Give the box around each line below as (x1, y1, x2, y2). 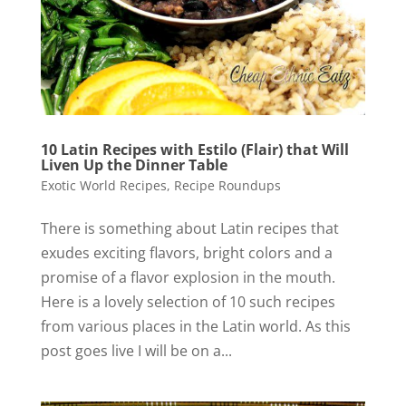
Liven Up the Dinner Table (40, 155, 227, 176)
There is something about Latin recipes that (40, 218, 339, 239)
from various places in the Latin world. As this (40, 316, 351, 337)
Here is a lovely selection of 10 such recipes (40, 292, 335, 313)
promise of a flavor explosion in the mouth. (40, 267, 335, 288)
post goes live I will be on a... (40, 341, 232, 362)
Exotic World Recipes (40, 177, 167, 195)
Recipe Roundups (173, 177, 281, 195)
